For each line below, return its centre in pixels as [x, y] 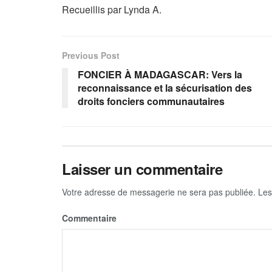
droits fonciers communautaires [151, 101]
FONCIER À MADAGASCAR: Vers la [160, 75]
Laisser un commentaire [142, 169]
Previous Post [91, 56]
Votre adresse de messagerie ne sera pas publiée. [159, 192]
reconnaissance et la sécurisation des [165, 88]
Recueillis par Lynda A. [112, 10]
